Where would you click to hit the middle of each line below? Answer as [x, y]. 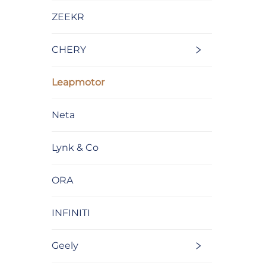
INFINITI [71, 213]
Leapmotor [78, 83]
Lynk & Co [75, 148]
